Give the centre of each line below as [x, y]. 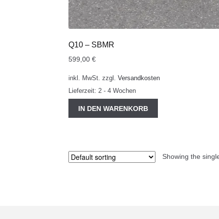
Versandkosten [139, 78]
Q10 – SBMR [92, 44]
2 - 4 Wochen [117, 91]
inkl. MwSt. [85, 78]
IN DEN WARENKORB [113, 108]
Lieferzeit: [84, 91]
